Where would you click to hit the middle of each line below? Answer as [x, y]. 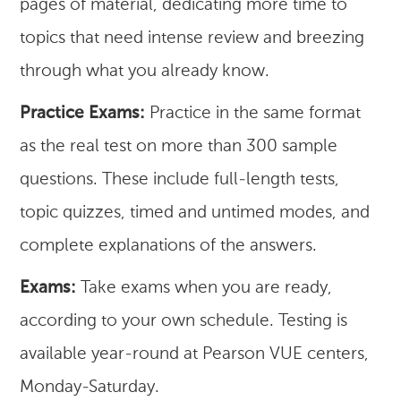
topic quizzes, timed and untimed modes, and [195, 213]
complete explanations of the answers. [169, 246]
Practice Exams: [83, 114]
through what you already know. [145, 72]
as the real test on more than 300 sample [179, 147]
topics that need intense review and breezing [192, 38]
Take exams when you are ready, [205, 288]
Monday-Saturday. [90, 388]
